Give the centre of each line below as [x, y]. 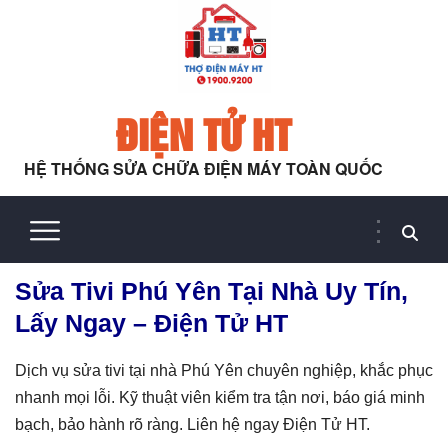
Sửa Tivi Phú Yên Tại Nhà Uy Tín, [211, 291]
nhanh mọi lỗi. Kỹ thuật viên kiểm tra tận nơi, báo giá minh [220, 397]
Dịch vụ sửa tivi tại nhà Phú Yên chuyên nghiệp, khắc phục [224, 370]
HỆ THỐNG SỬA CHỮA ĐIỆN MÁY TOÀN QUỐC [203, 168]
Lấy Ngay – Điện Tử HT [151, 323]
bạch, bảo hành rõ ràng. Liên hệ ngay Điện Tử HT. [192, 424]
